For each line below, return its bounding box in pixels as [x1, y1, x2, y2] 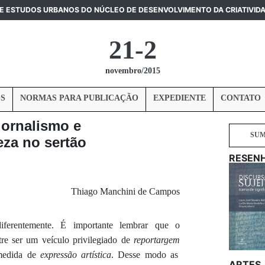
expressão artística [40, 249, 112, 260]
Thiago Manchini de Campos [71, 186, 180, 196]
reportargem [134, 234, 180, 245]
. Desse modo [111, 249, 166, 260]
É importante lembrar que [60, 219, 176, 230]
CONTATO [221, 93, 261, 102]
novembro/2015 [105, 66, 160, 75]
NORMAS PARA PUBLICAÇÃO [20, 93, 138, 102]
